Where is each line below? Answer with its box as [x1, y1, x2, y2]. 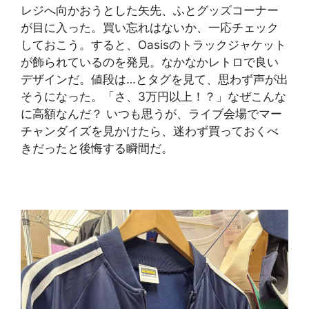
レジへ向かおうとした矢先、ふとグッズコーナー [21, 3, 279, 18]
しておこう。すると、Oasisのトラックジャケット [21, 38, 286, 52]
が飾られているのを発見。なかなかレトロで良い [21, 55, 279, 70]
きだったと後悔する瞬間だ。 [21, 141, 173, 156]
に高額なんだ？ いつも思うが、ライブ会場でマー [21, 107, 282, 121]
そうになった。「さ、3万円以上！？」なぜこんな [21, 90, 286, 104]
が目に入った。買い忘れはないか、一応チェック [21, 21, 279, 35]
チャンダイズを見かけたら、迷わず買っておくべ [21, 124, 279, 139]
